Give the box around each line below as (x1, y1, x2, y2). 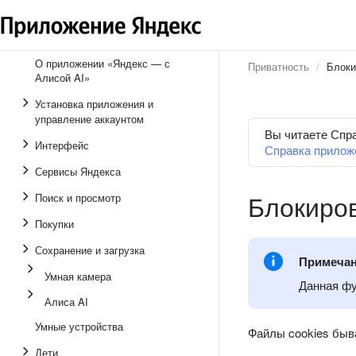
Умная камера (44, 269, 111, 284)
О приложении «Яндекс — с (35, 56, 170, 71)
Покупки (35, 216, 74, 231)
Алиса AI (44, 294, 88, 309)
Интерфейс (35, 137, 89, 153)
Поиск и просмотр (35, 190, 121, 205)
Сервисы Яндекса (35, 164, 121, 179)
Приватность (248, 59, 309, 74)
